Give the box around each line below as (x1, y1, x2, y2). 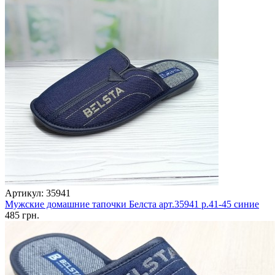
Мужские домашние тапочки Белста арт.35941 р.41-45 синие (5, 199, 259, 210)
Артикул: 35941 (5, 188, 71, 199)
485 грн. (5, 210, 39, 221)
